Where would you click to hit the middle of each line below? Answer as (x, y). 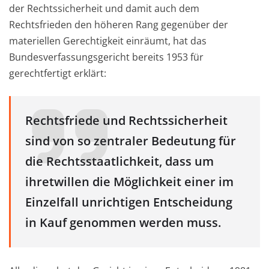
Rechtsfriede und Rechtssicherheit (126, 121)
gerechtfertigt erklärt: (58, 74)
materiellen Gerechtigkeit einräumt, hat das (108, 41)
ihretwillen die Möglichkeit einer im (129, 182)
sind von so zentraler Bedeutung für (131, 141)
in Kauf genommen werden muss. (123, 223)
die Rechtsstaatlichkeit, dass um (119, 162)
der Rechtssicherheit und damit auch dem (104, 9)
